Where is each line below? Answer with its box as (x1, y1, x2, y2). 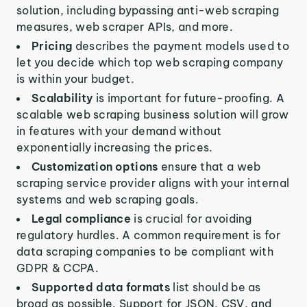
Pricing (32, 39, 75, 53)
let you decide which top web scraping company (16, 56, 284, 69)
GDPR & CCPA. (16, 261, 99, 275)
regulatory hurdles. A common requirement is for (16, 228, 281, 242)
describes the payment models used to (75, 39, 290, 53)
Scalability (32, 91, 96, 105)
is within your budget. (16, 72, 135, 86)
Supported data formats (32, 280, 173, 294)
